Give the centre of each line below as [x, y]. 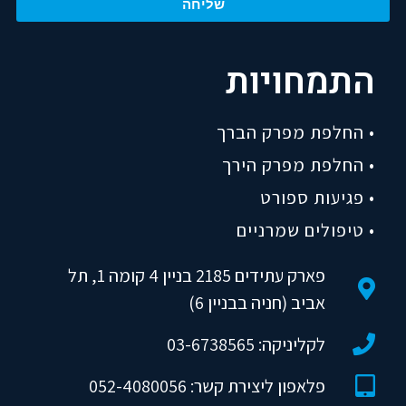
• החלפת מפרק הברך [295, 132]
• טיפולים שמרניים [305, 230]
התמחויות [300, 82]
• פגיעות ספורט [317, 197]
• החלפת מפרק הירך [298, 164]
